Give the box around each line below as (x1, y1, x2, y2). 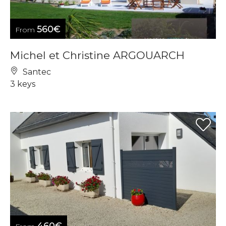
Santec (21, 67, 51, 77)
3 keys (10, 79, 35, 89)
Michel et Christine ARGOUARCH (10, 49, 185, 62)
